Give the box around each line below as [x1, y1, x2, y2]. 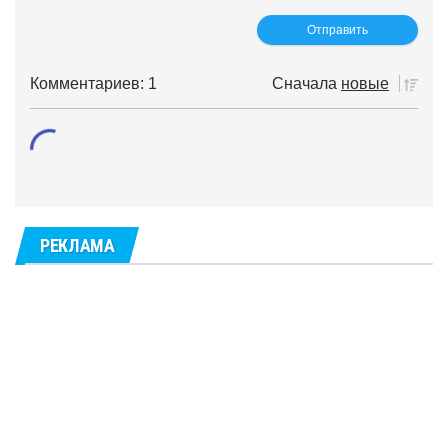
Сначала [272, 75, 337, 93]
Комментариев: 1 [30, 75, 157, 93]
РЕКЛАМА [40, 235, 115, 257]
